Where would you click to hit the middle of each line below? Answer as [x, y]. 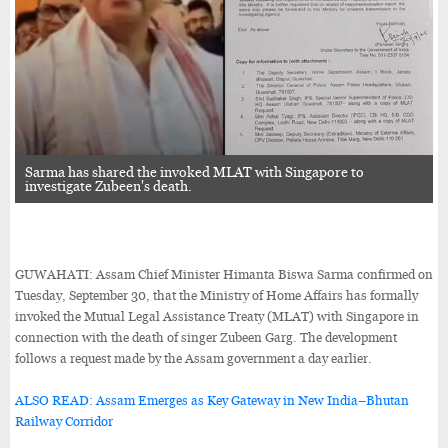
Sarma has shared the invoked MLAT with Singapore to [194, 171]
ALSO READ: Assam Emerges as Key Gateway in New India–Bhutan [212, 400]
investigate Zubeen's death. [108, 185]
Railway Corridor [64, 421]
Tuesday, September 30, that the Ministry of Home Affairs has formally [216, 295]
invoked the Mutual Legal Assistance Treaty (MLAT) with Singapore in [217, 316]
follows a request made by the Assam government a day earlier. [193, 358]
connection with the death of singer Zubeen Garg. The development [206, 337]
